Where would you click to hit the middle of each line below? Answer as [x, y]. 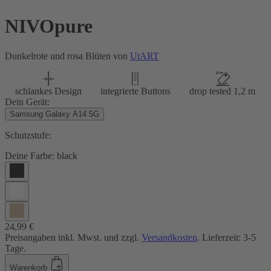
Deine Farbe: [30, 155]
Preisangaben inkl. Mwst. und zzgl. [73, 237]
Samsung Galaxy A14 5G [54, 114]
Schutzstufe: [28, 135]
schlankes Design [48, 91]
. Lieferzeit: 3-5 [227, 237]
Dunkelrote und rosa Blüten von [67, 56]
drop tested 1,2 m [223, 91]
